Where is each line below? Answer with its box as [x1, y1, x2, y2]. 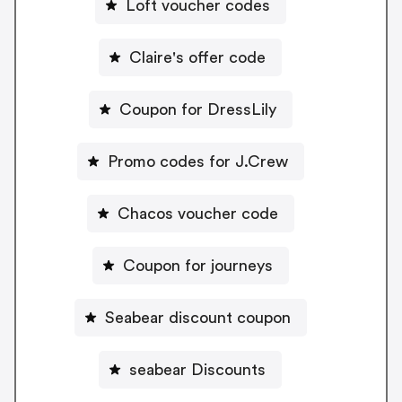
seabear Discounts [129, 362, 266, 379]
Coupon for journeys [122, 258, 273, 275]
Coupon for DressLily [118, 101, 276, 118]
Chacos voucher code [117, 205, 278, 223]
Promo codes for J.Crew [107, 153, 288, 170]
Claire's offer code [129, 49, 266, 66]
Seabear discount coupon [104, 310, 291, 327]
